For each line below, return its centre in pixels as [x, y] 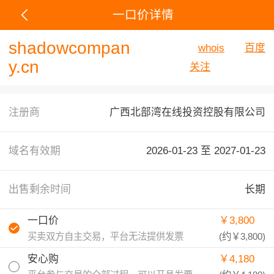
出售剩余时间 [40, 189]
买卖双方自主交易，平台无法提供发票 [106, 236]
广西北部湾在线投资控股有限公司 [187, 112]
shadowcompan [69, 48]
